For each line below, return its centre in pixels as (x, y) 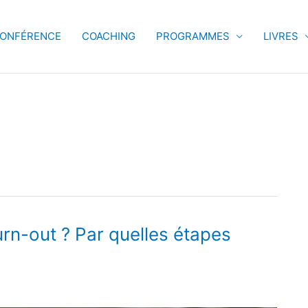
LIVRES (281, 36)
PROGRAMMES (193, 36)
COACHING (109, 36)
